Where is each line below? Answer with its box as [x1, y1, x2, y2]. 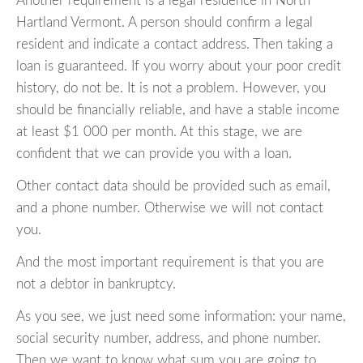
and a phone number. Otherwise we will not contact [16, 201, 323, 216]
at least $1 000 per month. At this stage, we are [16, 125, 302, 139]
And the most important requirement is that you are [16, 255, 324, 270]
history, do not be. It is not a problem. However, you [16, 81, 326, 96]
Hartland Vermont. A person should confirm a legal [16, 15, 313, 30]
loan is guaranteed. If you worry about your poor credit [16, 59, 341, 74]
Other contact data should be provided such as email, [16, 179, 331, 194]
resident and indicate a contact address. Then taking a [16, 37, 333, 52]
